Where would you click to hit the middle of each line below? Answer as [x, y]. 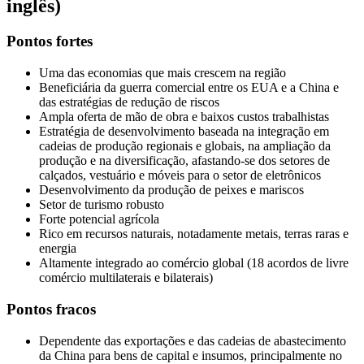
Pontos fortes [50, 41]
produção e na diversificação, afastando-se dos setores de [184, 161]
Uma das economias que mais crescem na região [162, 73]
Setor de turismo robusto [102, 205]
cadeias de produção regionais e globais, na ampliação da [185, 146]
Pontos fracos [51, 309]
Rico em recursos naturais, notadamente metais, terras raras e [194, 234]
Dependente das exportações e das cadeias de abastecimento [193, 340]
